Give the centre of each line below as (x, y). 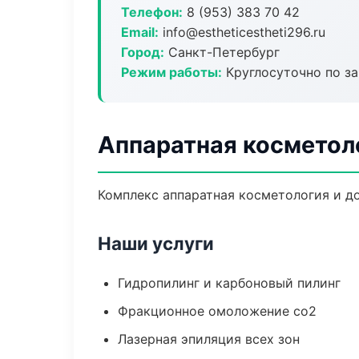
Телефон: (152, 12)
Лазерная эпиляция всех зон (209, 339)
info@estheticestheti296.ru (242, 32)
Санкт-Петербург (222, 52)
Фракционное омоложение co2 (217, 311)
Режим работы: (171, 72)
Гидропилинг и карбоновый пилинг (229, 283)
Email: (140, 32)
